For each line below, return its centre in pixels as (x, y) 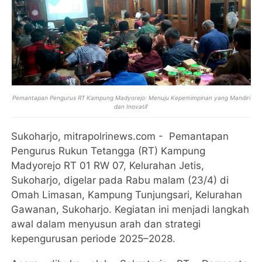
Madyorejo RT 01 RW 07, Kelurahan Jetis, (108, 166)
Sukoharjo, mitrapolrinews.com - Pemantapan (120, 136)
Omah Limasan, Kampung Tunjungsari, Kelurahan (127, 195)
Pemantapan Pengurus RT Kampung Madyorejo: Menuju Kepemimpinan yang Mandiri (131, 98)
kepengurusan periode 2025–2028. (94, 239)
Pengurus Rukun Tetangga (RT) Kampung (108, 151)
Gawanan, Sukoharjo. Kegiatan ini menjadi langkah (130, 209)
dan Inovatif (131, 106)
